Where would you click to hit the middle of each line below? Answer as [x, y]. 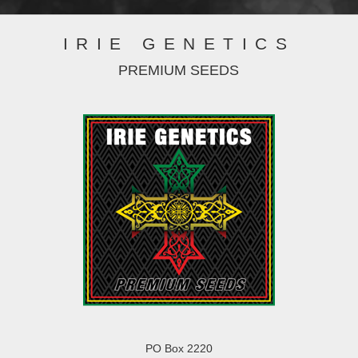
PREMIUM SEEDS [179, 70]
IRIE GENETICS [179, 44]
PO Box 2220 [179, 348]
